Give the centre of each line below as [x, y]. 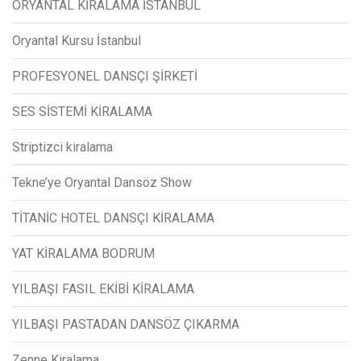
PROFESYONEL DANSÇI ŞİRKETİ [105, 76]
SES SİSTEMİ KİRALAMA [82, 111]
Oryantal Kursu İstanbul [77, 40]
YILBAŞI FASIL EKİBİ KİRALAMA [103, 288]
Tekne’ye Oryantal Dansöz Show [102, 182]
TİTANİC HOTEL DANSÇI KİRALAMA [113, 218]
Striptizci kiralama [62, 147]
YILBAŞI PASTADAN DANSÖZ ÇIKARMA [126, 324]
